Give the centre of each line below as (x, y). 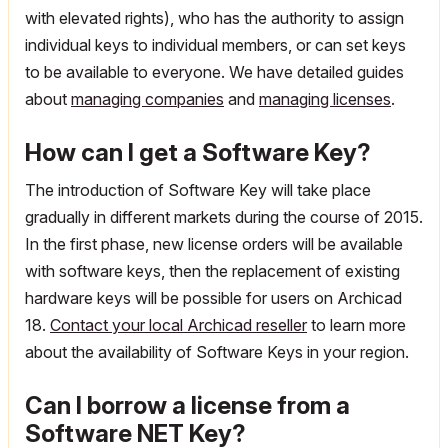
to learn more (356, 325)
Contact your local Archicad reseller (178, 325)
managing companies (147, 99)
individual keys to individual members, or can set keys (215, 45)
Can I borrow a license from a (187, 405)
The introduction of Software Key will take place (198, 190)
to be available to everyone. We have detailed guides (214, 72)
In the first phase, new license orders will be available (214, 244)
